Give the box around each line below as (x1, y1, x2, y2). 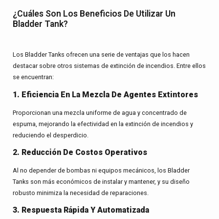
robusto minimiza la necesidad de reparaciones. (12, 189, 149, 197)
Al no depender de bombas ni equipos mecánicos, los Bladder (12, 166, 190, 174)
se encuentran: (12, 73, 54, 81)
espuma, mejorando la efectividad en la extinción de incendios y (12, 120, 193, 128)
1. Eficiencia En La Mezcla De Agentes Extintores (12, 89, 198, 99)
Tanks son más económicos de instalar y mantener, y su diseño (12, 177, 190, 185)
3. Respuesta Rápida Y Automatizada (12, 205, 149, 215)
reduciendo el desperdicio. (12, 131, 88, 139)
